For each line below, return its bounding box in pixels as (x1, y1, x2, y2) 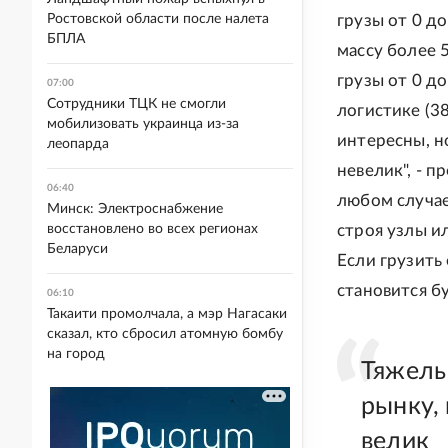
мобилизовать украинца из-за (47, 117, 239, 131)
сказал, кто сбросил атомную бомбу (47, 327, 283, 341)
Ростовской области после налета (47, 12, 269, 26)
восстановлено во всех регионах (47, 222, 258, 236)
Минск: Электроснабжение (47, 202, 223, 216)
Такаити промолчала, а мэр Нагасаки (47, 307, 287, 321)
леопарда (47, 137, 109, 151)
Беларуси (47, 242, 108, 256)
